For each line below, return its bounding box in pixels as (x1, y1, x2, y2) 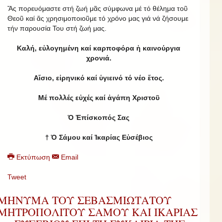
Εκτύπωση (14, 153, 52, 161)
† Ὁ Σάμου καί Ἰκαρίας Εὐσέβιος (45, 133, 153, 141)
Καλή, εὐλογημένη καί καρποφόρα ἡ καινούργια (17, 44, 180, 52)
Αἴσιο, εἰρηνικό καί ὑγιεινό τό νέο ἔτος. (33, 73, 164, 82)
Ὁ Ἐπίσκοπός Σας (68, 113, 129, 121)
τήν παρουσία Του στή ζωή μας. (7, 24, 107, 32)
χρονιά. (86, 54, 111, 62)
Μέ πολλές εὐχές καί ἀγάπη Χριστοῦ (38, 93, 160, 102)
